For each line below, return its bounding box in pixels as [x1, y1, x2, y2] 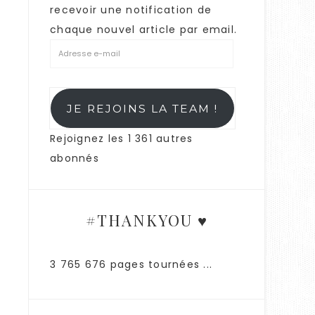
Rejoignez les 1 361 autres [50, 131, 193, 146]
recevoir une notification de [50, 3, 212, 18]
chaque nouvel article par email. [50, 22, 237, 37]
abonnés [50, 151, 99, 166]
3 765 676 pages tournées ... [50, 257, 212, 272]
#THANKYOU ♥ [85, 210, 208, 231]
